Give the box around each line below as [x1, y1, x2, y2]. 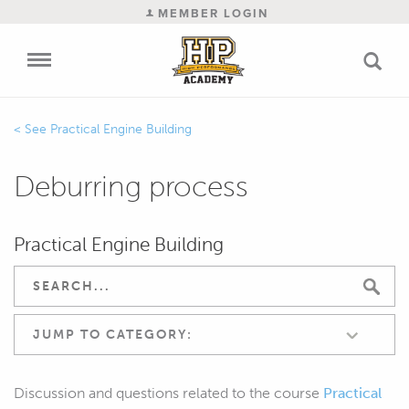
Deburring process [14, 168, 248, 204]
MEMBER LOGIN [152, 5, 268, 22]
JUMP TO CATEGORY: [33, 326, 193, 342]
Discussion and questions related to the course [14, 383, 323, 402]
